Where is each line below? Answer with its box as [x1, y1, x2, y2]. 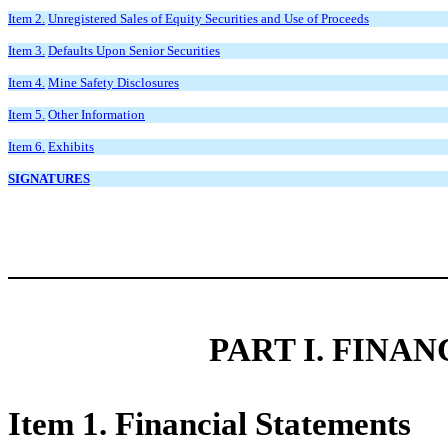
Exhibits [48, 138, 94, 154]
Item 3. [8, 42, 45, 58]
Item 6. [8, 138, 45, 154]
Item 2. [8, 10, 45, 26]
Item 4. [8, 74, 45, 90]
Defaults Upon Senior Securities [48, 42, 220, 58]
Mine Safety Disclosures [48, 74, 179, 90]
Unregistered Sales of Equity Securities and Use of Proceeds [48, 10, 369, 26]
